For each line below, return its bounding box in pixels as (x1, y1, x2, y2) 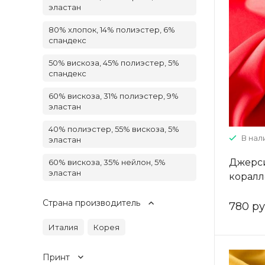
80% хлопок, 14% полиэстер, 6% (49, 25, 175, 34)
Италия (49, 222, 78, 232)
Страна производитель (43, 198, 140, 208)
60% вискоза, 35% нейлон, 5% (49, 157, 166, 167)
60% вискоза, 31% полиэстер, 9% (49, 91, 179, 101)
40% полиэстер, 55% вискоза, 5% (49, 124, 179, 134)
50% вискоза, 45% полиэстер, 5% (49, 58, 179, 67)
